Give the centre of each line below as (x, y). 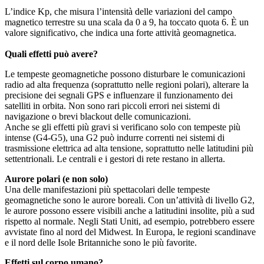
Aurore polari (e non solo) (56, 179)
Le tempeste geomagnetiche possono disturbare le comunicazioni (125, 74)
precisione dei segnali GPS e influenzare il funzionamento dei (119, 95)
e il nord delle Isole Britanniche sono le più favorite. (101, 242)
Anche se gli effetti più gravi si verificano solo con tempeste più (123, 127)
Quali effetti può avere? (51, 54)
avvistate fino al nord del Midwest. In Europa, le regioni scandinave (130, 232)
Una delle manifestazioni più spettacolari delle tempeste (107, 189)
